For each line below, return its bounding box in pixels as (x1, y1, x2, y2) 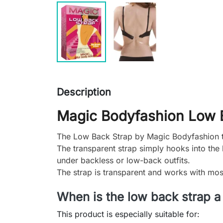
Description (57, 86, 111, 99)
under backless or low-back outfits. (57, 155, 190, 166)
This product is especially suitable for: (57, 209, 200, 220)
